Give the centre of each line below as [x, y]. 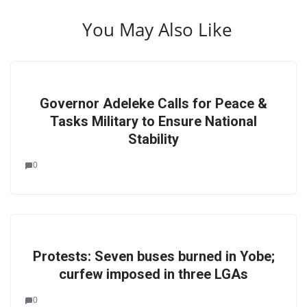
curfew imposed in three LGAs [153, 274]
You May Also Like [157, 29]
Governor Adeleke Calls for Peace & [153, 103]
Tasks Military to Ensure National [153, 121]
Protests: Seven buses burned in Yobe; [153, 256]
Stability [153, 139]
